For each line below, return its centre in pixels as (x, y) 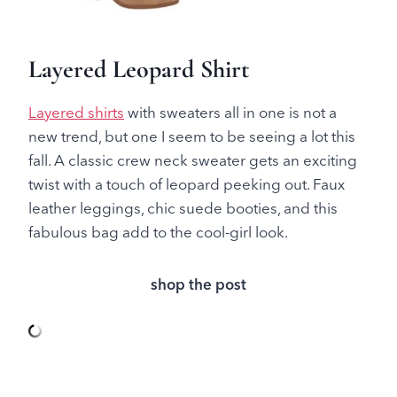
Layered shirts (76, 113)
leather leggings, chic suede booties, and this (183, 209)
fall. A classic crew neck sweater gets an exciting (193, 161)
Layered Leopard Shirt (139, 70)
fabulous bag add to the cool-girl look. (158, 233)
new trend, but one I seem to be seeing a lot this (192, 137)
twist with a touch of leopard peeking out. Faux (187, 185)
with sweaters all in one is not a (230, 113)
